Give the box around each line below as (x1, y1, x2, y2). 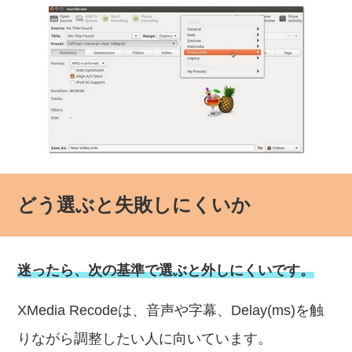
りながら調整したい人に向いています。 (17, 331, 273, 346)
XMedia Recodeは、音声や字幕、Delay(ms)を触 (17, 302, 324, 318)
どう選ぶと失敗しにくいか (17, 194, 251, 215)
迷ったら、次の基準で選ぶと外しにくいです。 (17, 262, 315, 278)
